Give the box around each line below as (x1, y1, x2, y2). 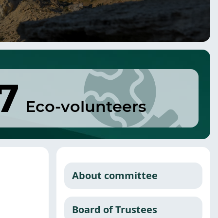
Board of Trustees (72, 203, 157, 217)
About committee (72, 169, 158, 182)
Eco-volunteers (25, 97, 146, 116)
